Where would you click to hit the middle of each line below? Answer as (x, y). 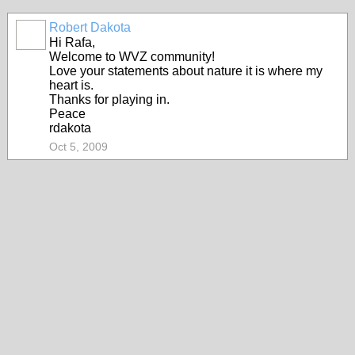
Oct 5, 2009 (78, 147)
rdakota (70, 128)
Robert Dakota (90, 27)
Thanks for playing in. (109, 99)
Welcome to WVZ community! (132, 57)
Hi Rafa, (72, 42)
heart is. (71, 85)
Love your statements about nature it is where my (186, 71)
